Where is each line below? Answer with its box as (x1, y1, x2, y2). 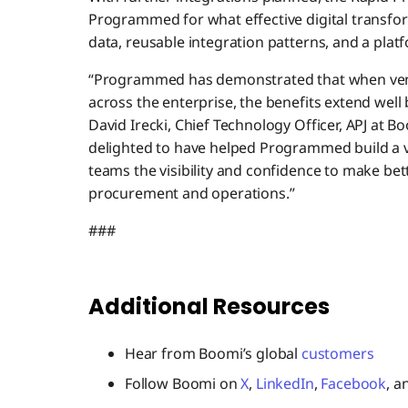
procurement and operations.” (87, 183, 295, 204)
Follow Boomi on (124, 373, 241, 394)
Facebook (321, 373, 387, 394)
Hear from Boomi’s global (124, 343, 301, 364)
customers (301, 343, 374, 364)
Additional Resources (87, 291, 330, 322)
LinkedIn (255, 373, 314, 394)
